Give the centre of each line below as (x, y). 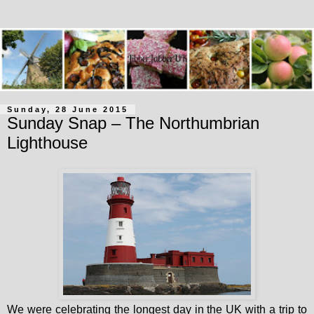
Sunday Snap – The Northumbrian (133, 123)
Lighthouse (47, 142)
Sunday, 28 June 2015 (68, 109)
